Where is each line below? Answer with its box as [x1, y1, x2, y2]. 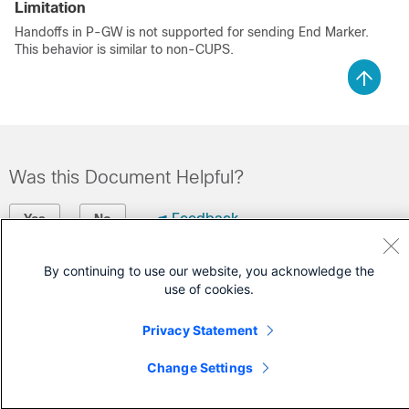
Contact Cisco [9, 264, 126, 284]
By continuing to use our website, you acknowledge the [44, 263, 374, 278]
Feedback [172, 211, 238, 226]
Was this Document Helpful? [9, 167, 244, 187]
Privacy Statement [142, 322, 258, 338]
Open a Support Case [9, 300, 161, 316]
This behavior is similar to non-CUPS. [15, 42, 234, 57]
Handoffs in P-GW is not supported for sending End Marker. [15, 25, 369, 39]
